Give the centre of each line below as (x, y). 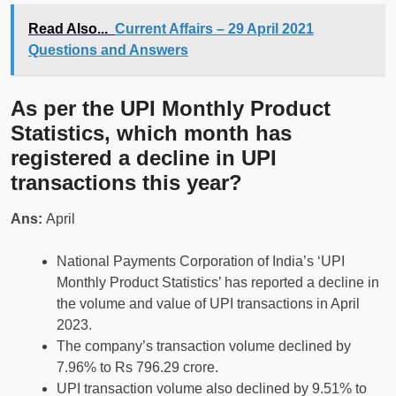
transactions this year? (126, 183)
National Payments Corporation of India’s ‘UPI (201, 262)
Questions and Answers (108, 50)
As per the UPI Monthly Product (171, 109)
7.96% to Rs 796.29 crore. (137, 368)
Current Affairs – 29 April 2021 (214, 29)
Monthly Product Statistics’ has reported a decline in (218, 283)
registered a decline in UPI (144, 158)
